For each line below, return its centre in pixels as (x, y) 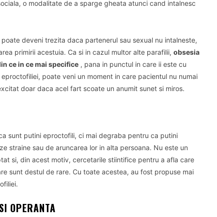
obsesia (186, 52)
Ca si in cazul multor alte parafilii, (121, 52)
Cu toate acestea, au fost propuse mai (133, 172)
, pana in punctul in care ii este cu (132, 64)
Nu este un (171, 147)
